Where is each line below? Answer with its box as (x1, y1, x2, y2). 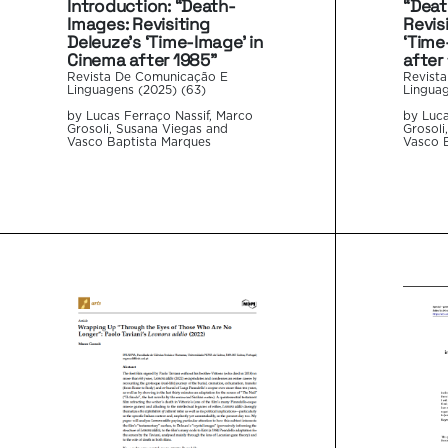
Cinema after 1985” (67, 49, 217, 72)
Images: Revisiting (67, 13, 210, 36)
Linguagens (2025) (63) (67, 85, 207, 97)
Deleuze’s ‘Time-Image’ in (67, 31, 263, 54)
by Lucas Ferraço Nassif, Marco (67, 111, 254, 123)
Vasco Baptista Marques (67, 137, 212, 149)
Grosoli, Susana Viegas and (67, 124, 229, 136)
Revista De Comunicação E (67, 72, 229, 84)
